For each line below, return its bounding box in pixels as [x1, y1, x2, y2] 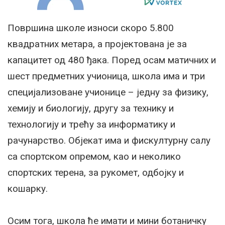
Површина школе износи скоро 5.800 [8, 22, 174, 34]
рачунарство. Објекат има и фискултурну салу [8, 134, 210, 146]
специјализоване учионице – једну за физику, [8, 86, 208, 98]
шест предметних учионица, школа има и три [8, 70, 205, 82]
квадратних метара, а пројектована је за [8, 38, 187, 50]
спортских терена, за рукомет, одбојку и [8, 166, 184, 178]
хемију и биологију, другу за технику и [8, 102, 174, 114]
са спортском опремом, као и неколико [8, 150, 181, 162]
